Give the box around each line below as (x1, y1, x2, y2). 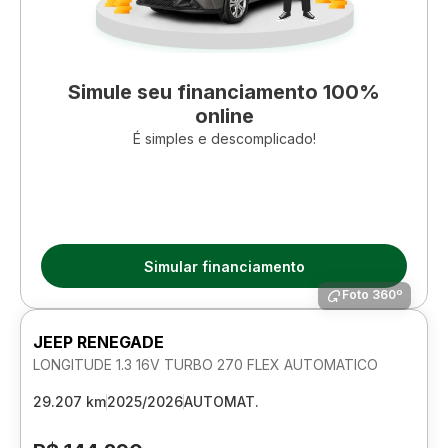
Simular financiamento (143, 257, 305, 275)
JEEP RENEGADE (33, 332, 164, 352)
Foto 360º (342, 287, 403, 302)
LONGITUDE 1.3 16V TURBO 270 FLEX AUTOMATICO (33, 356, 378, 373)
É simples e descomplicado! (132, 130, 316, 147)
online (194, 104, 254, 128)
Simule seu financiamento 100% (68, 80, 380, 104)
